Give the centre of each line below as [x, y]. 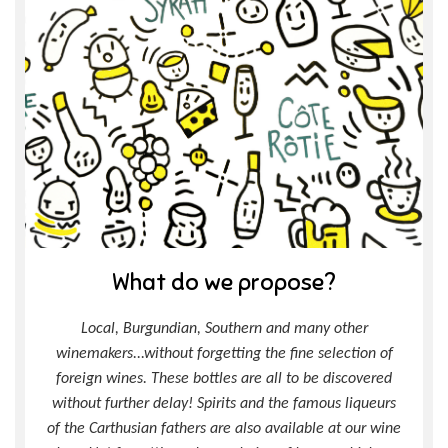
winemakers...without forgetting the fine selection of [224, 354]
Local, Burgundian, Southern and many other [224, 329]
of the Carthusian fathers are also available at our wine [224, 429]
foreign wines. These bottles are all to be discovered [224, 379]
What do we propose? [224, 283]
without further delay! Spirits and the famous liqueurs [224, 404]
